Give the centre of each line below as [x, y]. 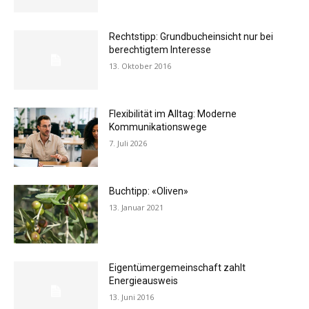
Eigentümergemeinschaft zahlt [178, 268]
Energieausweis [144, 281]
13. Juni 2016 [132, 297]
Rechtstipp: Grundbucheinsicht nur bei [191, 37]
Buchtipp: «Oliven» [149, 191]
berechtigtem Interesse [160, 50]
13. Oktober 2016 [140, 66]
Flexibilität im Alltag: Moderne [173, 113]
